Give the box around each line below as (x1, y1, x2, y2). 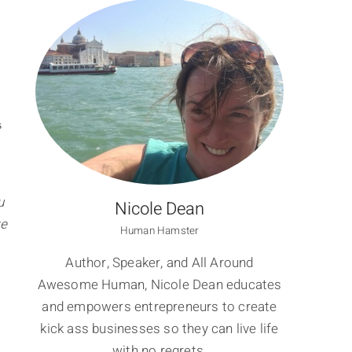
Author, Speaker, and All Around (65, 252, 254, 273)
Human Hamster (119, 222, 200, 239)
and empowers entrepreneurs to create (42, 296, 277, 317)
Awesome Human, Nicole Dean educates (37, 274, 282, 295)
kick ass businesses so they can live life (40, 318, 279, 339)
